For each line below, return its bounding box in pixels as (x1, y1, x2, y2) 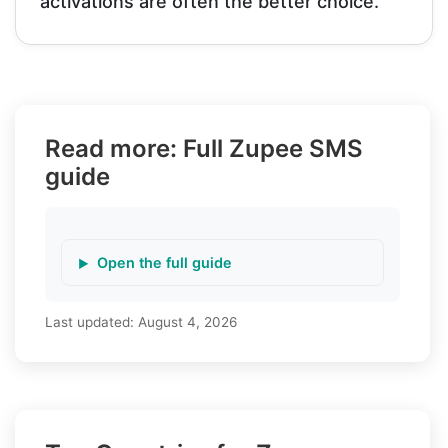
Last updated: (45, 313, 138, 330)
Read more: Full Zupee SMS (45, 133, 363, 163)
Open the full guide (97, 253, 232, 271)
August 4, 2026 (138, 313, 237, 330)
